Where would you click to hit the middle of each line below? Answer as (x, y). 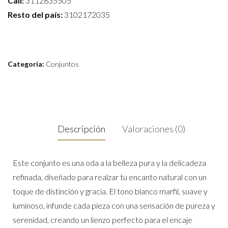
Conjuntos (62, 64)
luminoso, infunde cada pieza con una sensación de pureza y (114, 206)
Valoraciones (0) (153, 129)
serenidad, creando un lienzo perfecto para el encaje (103, 220)
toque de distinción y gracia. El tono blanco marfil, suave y (110, 191)
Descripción (81, 129)
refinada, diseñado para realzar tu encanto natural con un (110, 177)
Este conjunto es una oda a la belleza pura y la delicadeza (109, 163)
